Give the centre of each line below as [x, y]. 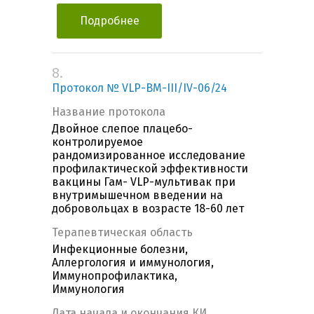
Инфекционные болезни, [120, 250]
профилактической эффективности [150, 169]
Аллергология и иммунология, [133, 263]
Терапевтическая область [122, 233]
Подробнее [109, 21]
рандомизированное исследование [149, 156]
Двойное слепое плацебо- [122, 129]
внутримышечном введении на [137, 196]
